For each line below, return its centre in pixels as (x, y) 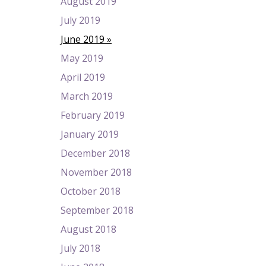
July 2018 (80, 248)
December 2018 (95, 153)
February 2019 (93, 115)
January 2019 (90, 134)
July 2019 (80, 20)
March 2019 (87, 96)
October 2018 (91, 191)
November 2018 (96, 172)
